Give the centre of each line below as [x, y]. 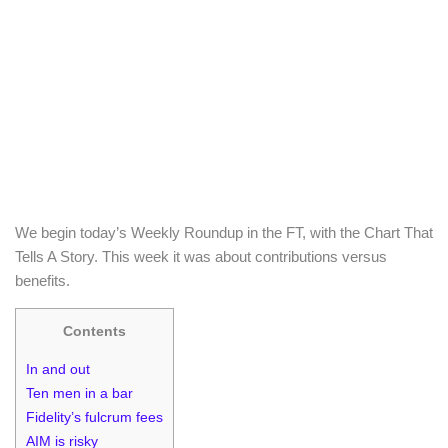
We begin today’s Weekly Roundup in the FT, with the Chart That [224, 232]
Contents [94, 331]
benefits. [42, 280]
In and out [58, 369]
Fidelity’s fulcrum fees [94, 417]
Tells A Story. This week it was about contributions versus [201, 256]
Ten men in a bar [79, 393]
